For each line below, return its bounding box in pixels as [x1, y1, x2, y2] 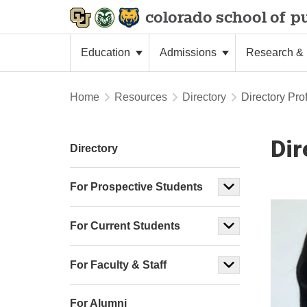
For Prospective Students [70, 181, 203, 193]
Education [81, 47, 133, 58]
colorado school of [145, 8, 285, 26]
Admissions [160, 47, 219, 58]
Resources [114, 91, 167, 103]
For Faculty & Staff [70, 259, 167, 271]
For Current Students [70, 220, 180, 232]
